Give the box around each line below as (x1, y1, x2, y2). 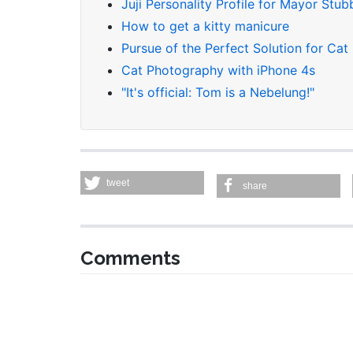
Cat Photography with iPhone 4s (121, 61, 315, 78)
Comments (80, 246, 180, 269)
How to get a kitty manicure (121, 17, 289, 34)
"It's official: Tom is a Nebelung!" (121, 84, 314, 100)
